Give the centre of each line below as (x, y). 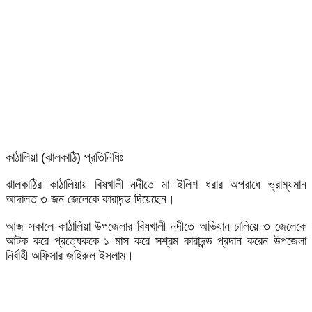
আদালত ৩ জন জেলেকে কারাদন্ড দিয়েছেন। (90, 199)
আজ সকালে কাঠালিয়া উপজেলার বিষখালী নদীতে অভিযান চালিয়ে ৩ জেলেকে (156, 226)
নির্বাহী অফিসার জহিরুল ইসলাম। (70, 255)
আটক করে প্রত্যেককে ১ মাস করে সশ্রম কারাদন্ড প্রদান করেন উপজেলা (156, 241)
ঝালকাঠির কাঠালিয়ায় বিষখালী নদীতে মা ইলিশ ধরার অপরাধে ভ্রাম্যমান (156, 184)
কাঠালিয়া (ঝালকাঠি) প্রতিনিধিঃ (64, 157)
